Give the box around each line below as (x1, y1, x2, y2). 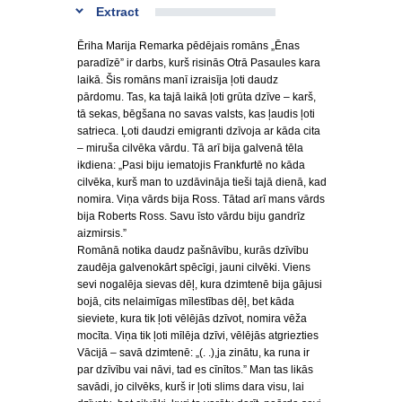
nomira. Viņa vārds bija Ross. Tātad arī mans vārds (77, 193, 325, 205)
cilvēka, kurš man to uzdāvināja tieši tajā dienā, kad (77, 176, 327, 188)
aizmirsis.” (77, 227, 127, 240)
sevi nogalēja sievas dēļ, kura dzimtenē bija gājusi (77, 278, 322, 291)
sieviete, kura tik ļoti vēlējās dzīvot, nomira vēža (77, 312, 307, 325)
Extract (96, 4, 139, 19)
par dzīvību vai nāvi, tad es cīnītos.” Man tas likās (77, 363, 313, 376)
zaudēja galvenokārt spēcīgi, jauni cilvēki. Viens (77, 261, 310, 274)
